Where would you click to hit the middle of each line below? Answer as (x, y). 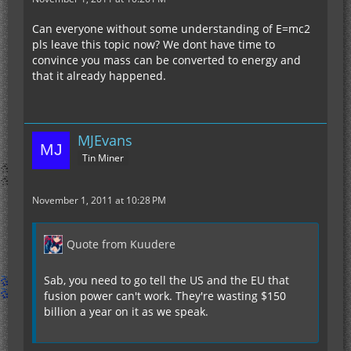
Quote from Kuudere (121, 244)
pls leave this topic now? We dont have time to (154, 44)
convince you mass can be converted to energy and (166, 60)
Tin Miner (103, 158)
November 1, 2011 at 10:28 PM (99, 200)
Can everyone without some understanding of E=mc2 (171, 28)
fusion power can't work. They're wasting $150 (165, 295)
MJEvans (105, 140)
